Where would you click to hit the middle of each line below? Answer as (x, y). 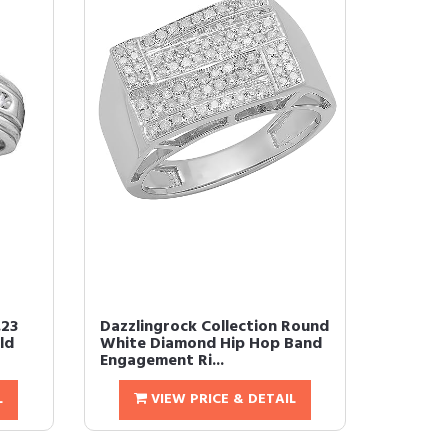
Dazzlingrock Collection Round (214, 327)
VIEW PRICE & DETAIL (221, 399)
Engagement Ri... (161, 361)
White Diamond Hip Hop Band (210, 344)
